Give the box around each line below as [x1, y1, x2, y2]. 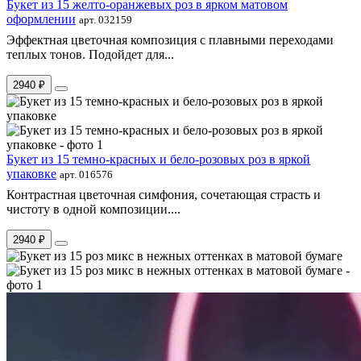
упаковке [6, 166, 56, 180]
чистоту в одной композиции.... [6, 201, 180, 216]
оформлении [6, 11, 76, 26]
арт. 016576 [60, 168, 113, 180]
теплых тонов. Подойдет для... [6, 47, 174, 61]
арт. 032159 [79, 13, 132, 26]
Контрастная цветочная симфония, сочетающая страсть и [6, 187, 321, 201]
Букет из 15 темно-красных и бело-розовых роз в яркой [6, 151, 310, 166]
